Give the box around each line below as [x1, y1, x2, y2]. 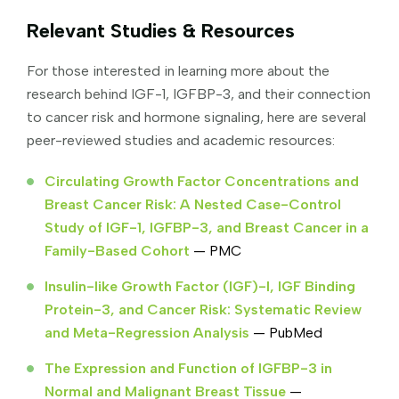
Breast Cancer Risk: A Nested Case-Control [45, 195, 341, 213]
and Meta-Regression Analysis [45, 323, 249, 341]
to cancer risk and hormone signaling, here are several [27, 108, 366, 126]
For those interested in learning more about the [27, 61, 330, 79]
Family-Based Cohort [45, 241, 190, 259]
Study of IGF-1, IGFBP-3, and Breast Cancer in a [45, 218, 369, 236]
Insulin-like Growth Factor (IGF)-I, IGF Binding [45, 277, 355, 295]
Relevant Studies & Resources [27, 18, 295, 43]
